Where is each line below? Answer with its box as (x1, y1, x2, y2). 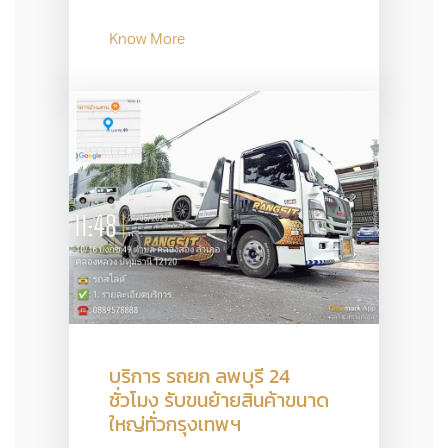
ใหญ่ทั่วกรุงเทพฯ (108, 408, 241, 439)
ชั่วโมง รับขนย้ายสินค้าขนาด (108, 384, 329, 415)
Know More (108, 26, 185, 48)
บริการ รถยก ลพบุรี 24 (108, 360, 290, 391)
